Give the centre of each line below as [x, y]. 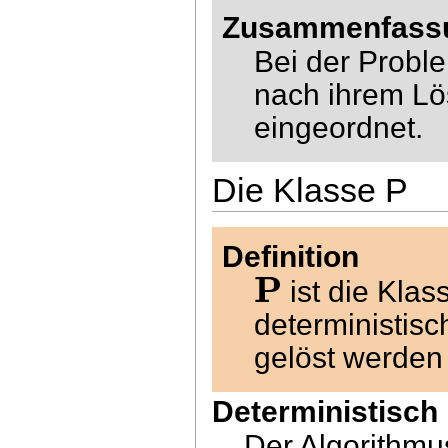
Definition [291, 257]
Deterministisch [325, 411]
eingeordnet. [339, 128]
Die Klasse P [310, 191]
